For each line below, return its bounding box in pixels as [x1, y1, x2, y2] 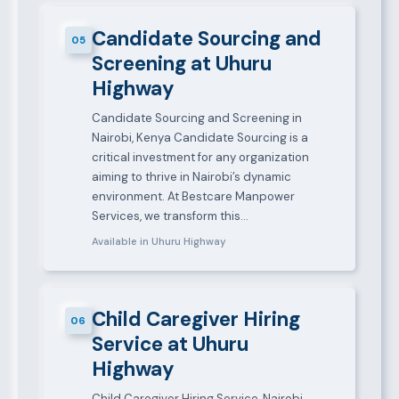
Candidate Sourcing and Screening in [91, 110, 302, 126]
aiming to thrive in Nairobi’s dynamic [91, 168, 291, 184]
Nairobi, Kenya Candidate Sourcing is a [91, 129, 308, 145]
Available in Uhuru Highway [91, 235, 226, 249]
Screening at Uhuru [91, 50, 272, 77]
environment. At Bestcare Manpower [91, 188, 295, 204]
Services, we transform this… [91, 208, 248, 224]
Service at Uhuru [91, 331, 248, 358]
